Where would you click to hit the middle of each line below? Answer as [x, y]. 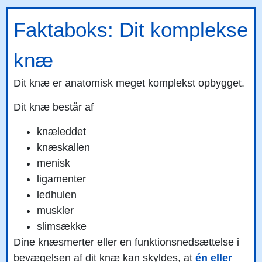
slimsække [62, 226]
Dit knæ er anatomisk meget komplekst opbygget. [129, 83]
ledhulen [57, 194]
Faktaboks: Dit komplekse [131, 29]
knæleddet [61, 131]
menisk [54, 163]
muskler [55, 210]
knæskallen [63, 147]
